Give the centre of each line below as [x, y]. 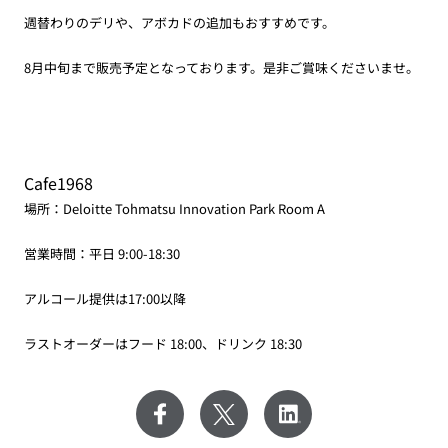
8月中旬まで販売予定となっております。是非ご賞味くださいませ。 [221, 68]
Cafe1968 [58, 183]
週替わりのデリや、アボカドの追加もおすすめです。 [179, 23]
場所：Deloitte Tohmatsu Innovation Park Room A [174, 209]
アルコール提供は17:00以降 [105, 299]
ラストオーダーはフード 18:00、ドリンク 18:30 [163, 344]
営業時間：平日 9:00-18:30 [102, 254]
